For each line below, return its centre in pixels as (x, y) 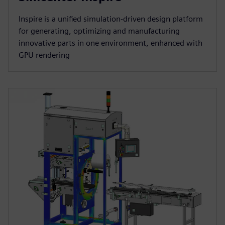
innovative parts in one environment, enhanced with (110, 43)
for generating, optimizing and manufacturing (99, 31)
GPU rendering (44, 55)
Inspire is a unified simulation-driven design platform (111, 19)
